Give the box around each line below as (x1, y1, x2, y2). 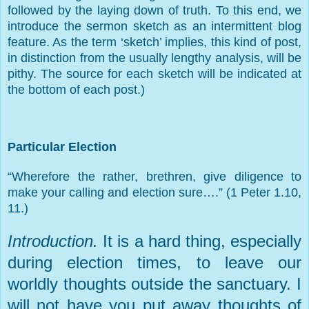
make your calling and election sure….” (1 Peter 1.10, (8, 185, 301, 199)
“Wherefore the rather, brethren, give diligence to (8, 169, 301, 183)
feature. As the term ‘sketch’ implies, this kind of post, (8, 34, 301, 49)
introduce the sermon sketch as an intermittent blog (8, 19, 301, 33)
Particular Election (8, 139, 117, 154)
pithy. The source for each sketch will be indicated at (8, 66, 301, 81)
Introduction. (8, 231, 103, 250)
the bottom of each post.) (8, 82, 145, 97)
